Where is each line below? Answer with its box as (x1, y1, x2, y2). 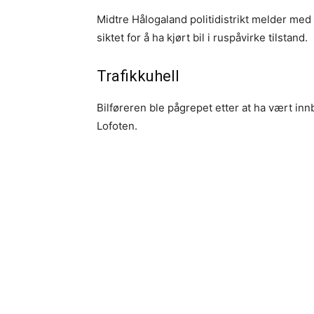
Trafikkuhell (97, 67, 179, 85)
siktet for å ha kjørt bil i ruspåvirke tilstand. (97, 31, 308, 44)
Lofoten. (97, 119, 137, 132)
